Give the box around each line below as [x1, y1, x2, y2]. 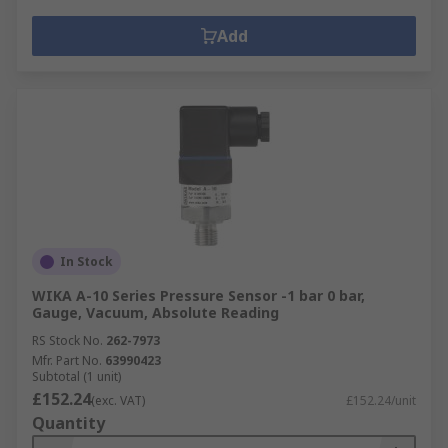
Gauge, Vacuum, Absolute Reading [32, 303, 279, 322]
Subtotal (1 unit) [32, 368, 121, 385]
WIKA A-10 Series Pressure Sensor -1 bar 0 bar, [32, 286, 365, 305]
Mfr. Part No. [32, 352, 102, 369]
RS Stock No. [32, 332, 103, 349]
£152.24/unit [346, 392, 416, 409]
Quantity [32, 412, 105, 434]
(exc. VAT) [91, 392, 145, 409]
